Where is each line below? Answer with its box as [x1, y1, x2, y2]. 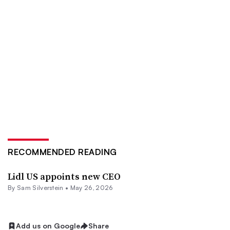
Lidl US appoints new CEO [8, 170, 121, 183]
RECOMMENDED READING [8, 147, 117, 157]
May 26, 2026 [70, 184, 113, 191]
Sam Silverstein [16, 184, 64, 191]
